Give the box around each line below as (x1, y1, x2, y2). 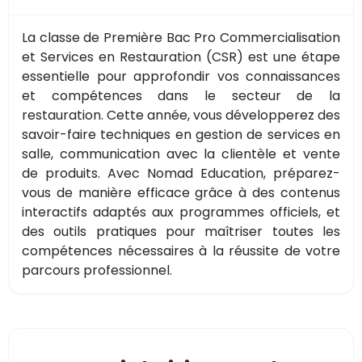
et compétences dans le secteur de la (22, 86, 340, 105)
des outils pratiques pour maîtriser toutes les (22, 221, 340, 241)
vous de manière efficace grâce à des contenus (22, 183, 340, 202)
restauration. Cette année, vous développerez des (22, 105, 340, 124)
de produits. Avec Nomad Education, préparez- (22, 163, 340, 183)
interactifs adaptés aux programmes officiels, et (22, 202, 340, 221)
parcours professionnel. (22, 260, 172, 280)
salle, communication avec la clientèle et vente (22, 144, 340, 163)
